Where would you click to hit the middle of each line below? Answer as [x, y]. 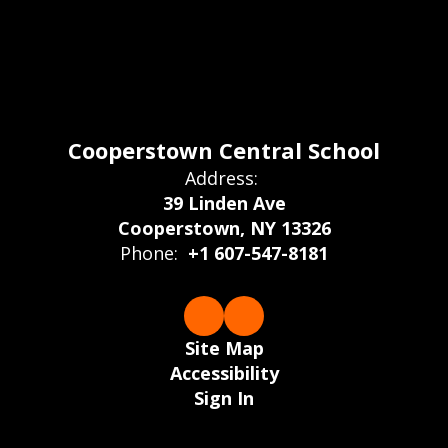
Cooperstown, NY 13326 [224, 227]
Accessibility [224, 372]
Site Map [224, 347]
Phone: [149, 252]
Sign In [224, 397]
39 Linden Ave [224, 202]
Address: [221, 177]
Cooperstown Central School [224, 149]
